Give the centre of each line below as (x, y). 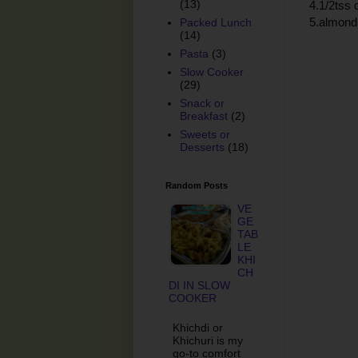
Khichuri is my (208, 340)
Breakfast (203, 116)
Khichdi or (198, 327)
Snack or (202, 103)
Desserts (202, 147)
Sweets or (205, 135)
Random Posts (197, 185)
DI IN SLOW (199, 285)
